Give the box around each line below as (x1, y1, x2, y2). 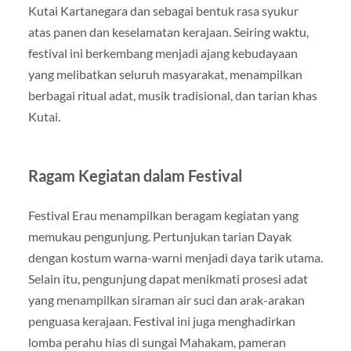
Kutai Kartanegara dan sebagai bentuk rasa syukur (27, 2, 299, 18)
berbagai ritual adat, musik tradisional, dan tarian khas (27, 87, 317, 103)
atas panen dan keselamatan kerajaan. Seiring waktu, (27, 24, 309, 39)
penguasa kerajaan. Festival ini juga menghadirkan (27, 313, 295, 328)
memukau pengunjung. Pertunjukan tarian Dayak (27, 228, 291, 244)
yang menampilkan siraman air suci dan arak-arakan (27, 291, 305, 307)
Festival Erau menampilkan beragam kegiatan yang (27, 207, 299, 223)
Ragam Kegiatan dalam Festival (27, 165, 242, 185)
